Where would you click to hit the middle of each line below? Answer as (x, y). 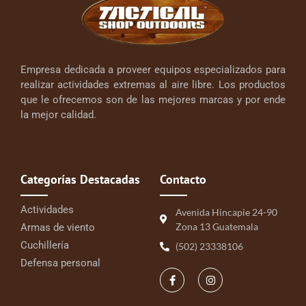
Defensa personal (60, 263)
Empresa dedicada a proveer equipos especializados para (153, 69)
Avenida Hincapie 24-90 (226, 212)
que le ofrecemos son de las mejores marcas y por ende (153, 99)
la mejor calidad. (58, 114)
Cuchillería (45, 246)
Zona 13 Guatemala (217, 227)
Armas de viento (58, 228)
